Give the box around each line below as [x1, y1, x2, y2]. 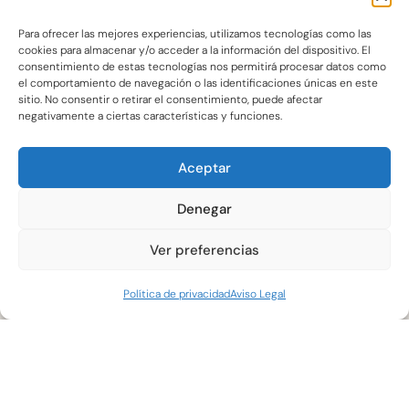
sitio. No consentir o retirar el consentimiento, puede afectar [18, 92, 322, 107]
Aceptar [178, 158, 231, 177]
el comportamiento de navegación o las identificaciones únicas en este [18, 76, 378, 90]
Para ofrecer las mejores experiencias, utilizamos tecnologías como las [18, 26, 372, 41]
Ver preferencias [150, 240, 259, 259]
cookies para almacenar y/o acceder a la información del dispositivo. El [18, 43, 371, 58]
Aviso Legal [230, 287, 286, 301]
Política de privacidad [123, 287, 230, 301]
